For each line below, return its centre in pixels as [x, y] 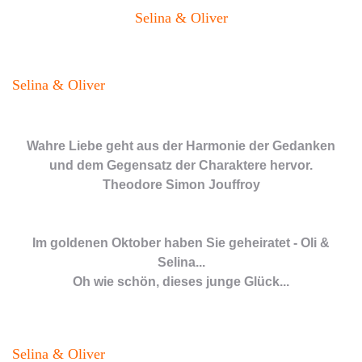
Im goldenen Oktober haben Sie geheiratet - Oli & [181, 242]
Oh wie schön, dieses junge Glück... [181, 281]
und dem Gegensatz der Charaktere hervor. [181, 165]
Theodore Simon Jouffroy [181, 184]
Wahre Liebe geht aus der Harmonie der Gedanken [181, 145]
